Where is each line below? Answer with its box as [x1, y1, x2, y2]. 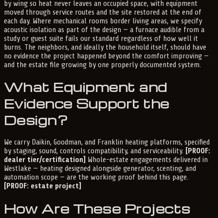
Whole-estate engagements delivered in [86, 155, 208, 164]
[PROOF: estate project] [4, 182, 81, 191]
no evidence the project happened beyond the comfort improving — [4, 51, 209, 60]
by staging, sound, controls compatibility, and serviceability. [4, 146, 185, 156]
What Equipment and [4, 78, 167, 95]
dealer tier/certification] [4, 155, 86, 164]
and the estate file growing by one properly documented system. [4, 60, 201, 69]
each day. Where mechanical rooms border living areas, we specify [4, 16, 202, 25]
